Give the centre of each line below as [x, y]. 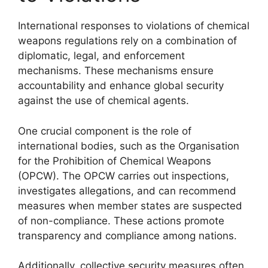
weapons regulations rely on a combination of [127, 41]
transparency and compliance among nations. [127, 235]
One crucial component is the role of [105, 131]
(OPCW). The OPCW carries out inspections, [124, 176]
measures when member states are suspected [130, 205]
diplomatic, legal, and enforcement [101, 56]
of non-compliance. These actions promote [121, 220]
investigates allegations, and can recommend [127, 191]
